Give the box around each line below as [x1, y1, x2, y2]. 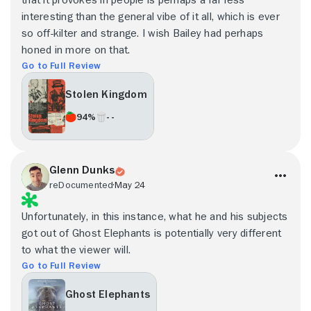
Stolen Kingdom [65, 89, 147, 101]
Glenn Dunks [49, 164, 115, 176]
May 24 [114, 179, 145, 190]
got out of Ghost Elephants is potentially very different [22, 227, 282, 239]
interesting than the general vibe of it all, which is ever [22, 10, 280, 22]
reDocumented [49, 179, 114, 190]
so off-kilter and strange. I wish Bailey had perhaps [22, 27, 264, 39]
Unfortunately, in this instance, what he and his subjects [22, 210, 288, 222]
